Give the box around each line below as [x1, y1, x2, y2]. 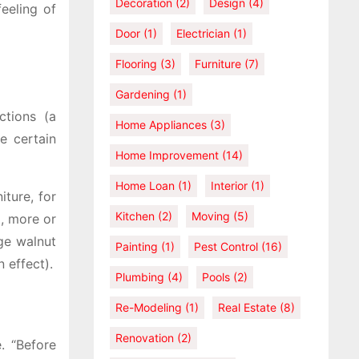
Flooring [115, 57, 157, 71]
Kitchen [115, 209, 155, 223]
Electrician [176, 26, 230, 40]
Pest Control [194, 240, 258, 253]
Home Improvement [115, 148, 219, 162]
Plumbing [115, 270, 164, 284]
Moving [192, 209, 230, 223]
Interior [211, 179, 248, 192]
